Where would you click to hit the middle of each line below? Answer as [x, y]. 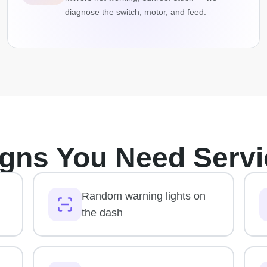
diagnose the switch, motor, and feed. [136, 12]
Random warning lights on [143, 196]
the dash [102, 213]
